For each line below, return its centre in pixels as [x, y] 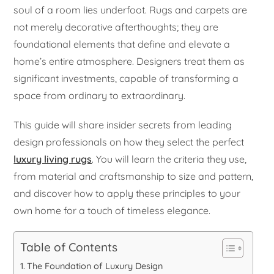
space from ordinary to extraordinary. [100, 95]
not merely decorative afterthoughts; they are [116, 27]
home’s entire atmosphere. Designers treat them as [129, 61]
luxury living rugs [53, 159]
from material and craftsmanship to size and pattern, [134, 176]
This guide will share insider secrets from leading [123, 124]
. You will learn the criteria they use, [169, 159]
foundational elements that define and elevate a [122, 44]
